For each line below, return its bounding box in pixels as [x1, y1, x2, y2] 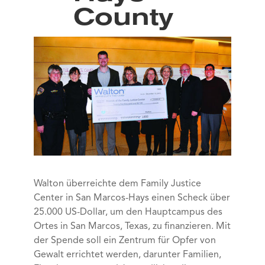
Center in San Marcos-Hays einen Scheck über [33, 193, 230, 203]
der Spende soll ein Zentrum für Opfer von [33, 235, 216, 245]
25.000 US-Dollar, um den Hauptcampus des [33, 207, 222, 217]
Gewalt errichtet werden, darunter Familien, [33, 250, 221, 260]
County [73, 8, 173, 30]
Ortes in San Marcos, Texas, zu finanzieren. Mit [33, 221, 231, 231]
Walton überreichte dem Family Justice [33, 179, 201, 189]
